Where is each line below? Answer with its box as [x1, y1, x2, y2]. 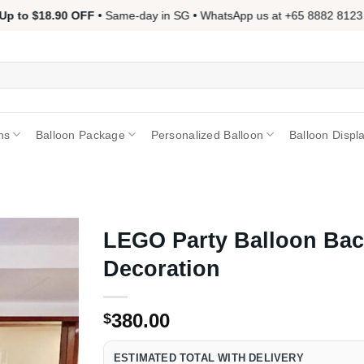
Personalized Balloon [150, 128, 264, 141]
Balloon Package [35, 128, 126, 141]
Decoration [103, 256, 220, 281]
